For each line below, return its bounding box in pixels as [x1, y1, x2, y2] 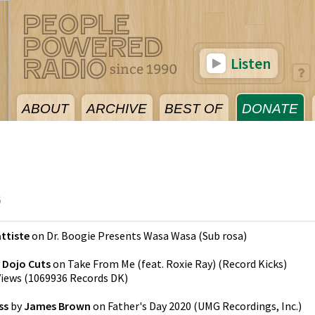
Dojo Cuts [2, 257, 51, 271]
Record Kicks [222, 257, 283, 271]
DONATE [242, 101, 298, 116]
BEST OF [165, 101, 223, 116]
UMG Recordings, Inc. [198, 299, 298, 313]
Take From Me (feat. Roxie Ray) [67, 257, 216, 271]
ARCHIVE [86, 101, 147, 116]
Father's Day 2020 [108, 299, 191, 313]
